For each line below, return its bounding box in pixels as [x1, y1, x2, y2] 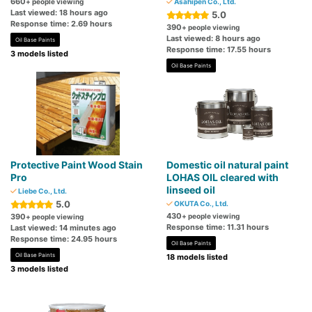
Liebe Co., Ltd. [17, 187, 67, 196]
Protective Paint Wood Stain [10, 159, 143, 171]
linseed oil [166, 184, 215, 196]
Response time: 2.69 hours [10, 19, 112, 29]
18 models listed [166, 252, 228, 263]
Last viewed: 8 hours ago [166, 33, 260, 44]
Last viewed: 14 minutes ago [10, 223, 116, 233]
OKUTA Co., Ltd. [173, 199, 228, 208]
